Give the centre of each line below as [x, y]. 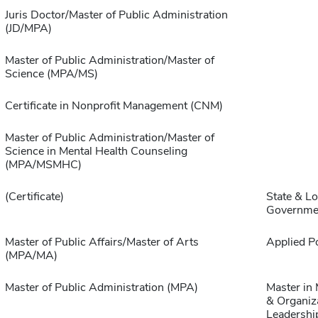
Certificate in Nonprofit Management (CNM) [114, 106]
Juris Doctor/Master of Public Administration [116, 15]
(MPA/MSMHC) [43, 165]
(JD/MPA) [28, 29]
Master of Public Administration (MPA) [101, 288]
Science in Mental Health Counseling [96, 152]
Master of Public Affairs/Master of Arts [102, 242]
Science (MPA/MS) [51, 74]
